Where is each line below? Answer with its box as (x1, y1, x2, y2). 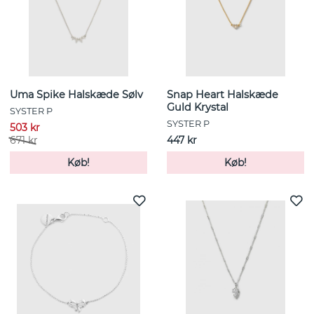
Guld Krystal (167, 101, 228, 114)
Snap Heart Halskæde (167, 88, 278, 102)
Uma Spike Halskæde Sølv (10, 88, 143, 102)
